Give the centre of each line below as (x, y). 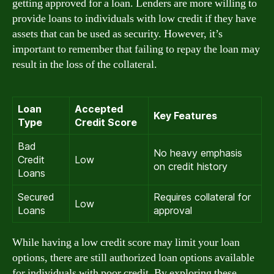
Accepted (99, 109)
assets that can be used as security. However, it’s (117, 34)
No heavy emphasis (198, 153)
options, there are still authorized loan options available (133, 258)
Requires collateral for (202, 197)
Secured (36, 197)
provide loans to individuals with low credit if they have (134, 19)
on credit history (191, 166)
